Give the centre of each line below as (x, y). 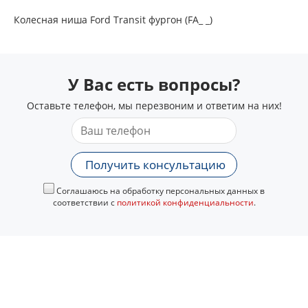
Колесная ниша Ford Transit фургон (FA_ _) (113, 20)
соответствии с (85, 203)
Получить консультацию (155, 165)
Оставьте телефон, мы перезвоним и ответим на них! (154, 106)
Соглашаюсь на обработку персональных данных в (159, 191)
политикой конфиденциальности (185, 203)
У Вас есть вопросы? (154, 85)
